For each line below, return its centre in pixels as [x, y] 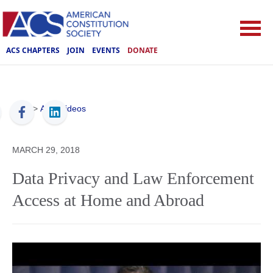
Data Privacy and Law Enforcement [133, 178]
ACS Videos [63, 108]
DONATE [143, 50]
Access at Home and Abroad [108, 200]
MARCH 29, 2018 [46, 150]
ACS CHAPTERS [33, 50]
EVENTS [106, 50]
